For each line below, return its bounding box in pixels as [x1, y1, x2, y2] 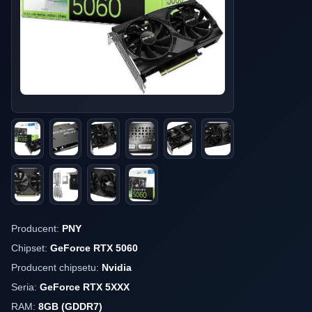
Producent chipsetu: [11, 262, 102, 273]
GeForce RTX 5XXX [40, 281, 130, 292]
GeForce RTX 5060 [50, 242, 138, 253]
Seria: [11, 281, 40, 292]
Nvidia [102, 262, 132, 273]
